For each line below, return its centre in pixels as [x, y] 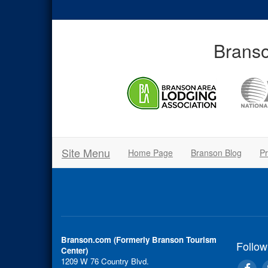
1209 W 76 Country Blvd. [105, 261]
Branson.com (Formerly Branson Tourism [139, 240]
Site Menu [86, 153]
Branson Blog [216, 153]
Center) [74, 250]
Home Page [150, 153]
